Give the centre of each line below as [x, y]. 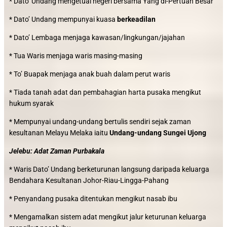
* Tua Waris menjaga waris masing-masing [76, 56]
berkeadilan [136, 19]
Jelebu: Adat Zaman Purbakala [57, 151]
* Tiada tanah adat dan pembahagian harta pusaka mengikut [105, 92]
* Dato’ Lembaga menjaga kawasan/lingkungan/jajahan [97, 37]
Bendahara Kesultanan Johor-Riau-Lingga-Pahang [89, 180]
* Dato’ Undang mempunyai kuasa [63, 19]
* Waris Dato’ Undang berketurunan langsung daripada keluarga [109, 169]
